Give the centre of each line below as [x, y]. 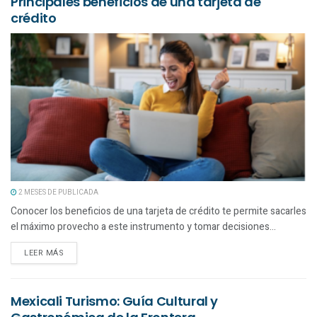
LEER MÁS [44, 253]
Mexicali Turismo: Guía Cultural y [115, 301]
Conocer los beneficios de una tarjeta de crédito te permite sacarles [158, 211]
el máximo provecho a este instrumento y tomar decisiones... [143, 226]
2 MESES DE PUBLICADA [58, 192]
